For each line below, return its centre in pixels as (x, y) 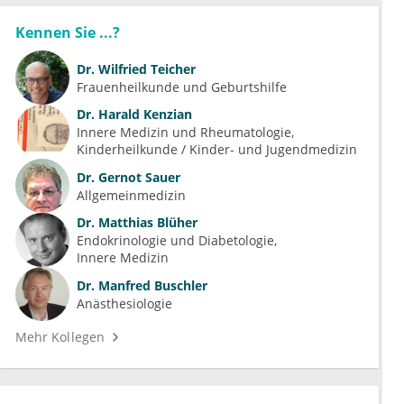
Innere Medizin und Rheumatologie (184, 133)
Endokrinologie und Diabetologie (175, 241)
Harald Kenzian (143, 115)
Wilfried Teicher (145, 69)
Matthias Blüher (146, 223)
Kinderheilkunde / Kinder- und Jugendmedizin (217, 150)
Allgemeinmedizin (131, 195)
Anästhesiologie (124, 303)
